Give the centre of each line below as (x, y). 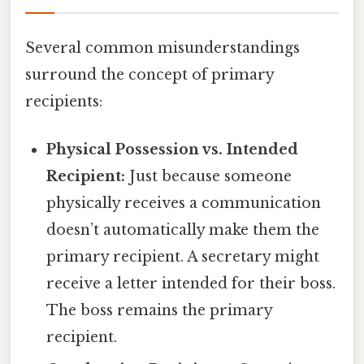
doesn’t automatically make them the (183, 230)
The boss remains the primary (160, 311)
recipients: (64, 101)
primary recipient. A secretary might (183, 257)
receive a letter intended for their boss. (191, 284)
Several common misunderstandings (162, 48)
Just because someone (209, 177)
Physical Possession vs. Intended (173, 150)
